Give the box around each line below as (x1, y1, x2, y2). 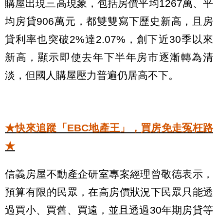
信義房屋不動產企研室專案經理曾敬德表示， (5, 168, 213, 180)
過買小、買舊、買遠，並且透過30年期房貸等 (5, 204, 213, 216)
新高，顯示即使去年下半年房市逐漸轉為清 (5, 51, 213, 63)
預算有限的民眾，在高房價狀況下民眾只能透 (5, 186, 213, 198)
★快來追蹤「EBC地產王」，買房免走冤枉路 (5, 122, 213, 134)
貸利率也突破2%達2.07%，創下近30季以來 (5, 33, 213, 45)
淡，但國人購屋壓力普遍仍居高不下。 (5, 69, 179, 81)
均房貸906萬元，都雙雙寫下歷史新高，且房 (5, 15, 213, 27)
